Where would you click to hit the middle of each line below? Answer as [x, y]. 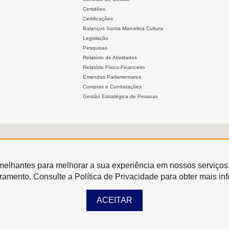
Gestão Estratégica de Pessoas [120, 96]
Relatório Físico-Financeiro [114, 67]
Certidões [94, 9]
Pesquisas [95, 48]
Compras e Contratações [112, 87]
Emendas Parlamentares [112, 77]
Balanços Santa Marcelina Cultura [123, 28]
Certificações [98, 19]
